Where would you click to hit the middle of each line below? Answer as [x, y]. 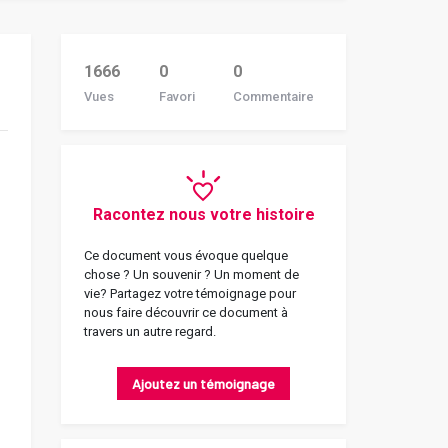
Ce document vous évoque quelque [186, 255]
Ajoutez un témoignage [203, 383]
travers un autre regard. [150, 331]
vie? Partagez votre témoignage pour [190, 293]
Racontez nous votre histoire [203, 214]
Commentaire [274, 96]
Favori [176, 96]
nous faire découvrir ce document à [186, 312]
